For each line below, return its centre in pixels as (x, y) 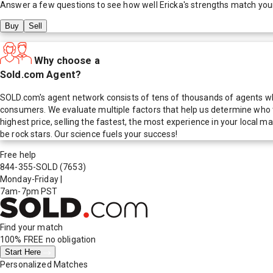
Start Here (24, 252)
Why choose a (67, 60)
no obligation (70, 240)
